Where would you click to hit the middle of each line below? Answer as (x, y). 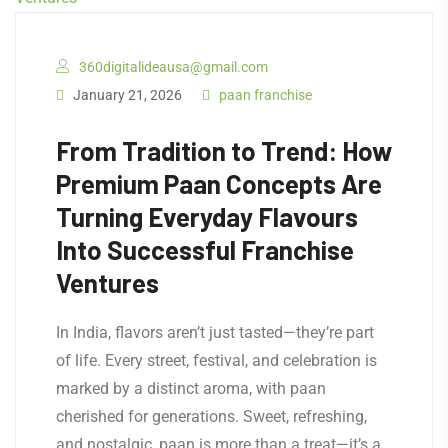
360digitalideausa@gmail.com (173, 67)
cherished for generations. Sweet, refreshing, (211, 417)
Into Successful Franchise (205, 250)
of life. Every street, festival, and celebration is (216, 361)
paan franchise (265, 95)
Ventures (107, 283)
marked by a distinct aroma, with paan (191, 389)
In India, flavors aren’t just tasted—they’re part (215, 333)
